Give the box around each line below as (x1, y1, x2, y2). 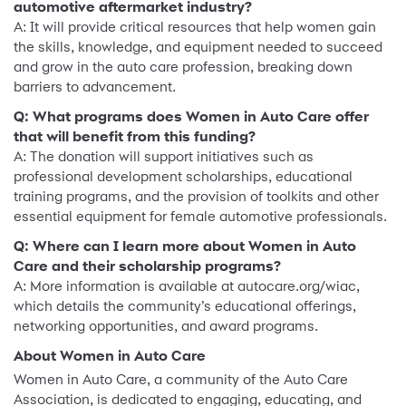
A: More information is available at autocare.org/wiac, (14, 277, 360, 295)
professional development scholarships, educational (14, 168, 353, 186)
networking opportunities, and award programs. (14, 317, 318, 335)
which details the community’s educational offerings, (14, 297, 356, 315)
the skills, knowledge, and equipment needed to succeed (14, 38, 382, 56)
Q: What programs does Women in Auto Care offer (14, 108, 369, 126)
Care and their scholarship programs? (14, 257, 281, 275)
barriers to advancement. (14, 78, 176, 96)
